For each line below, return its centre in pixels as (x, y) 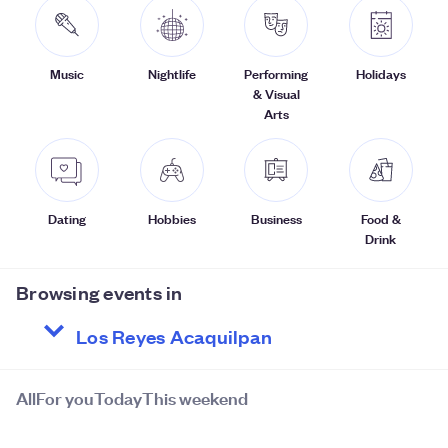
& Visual (276, 93)
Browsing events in (99, 293)
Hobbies (171, 218)
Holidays (380, 73)
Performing (276, 73)
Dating (67, 218)
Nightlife (171, 73)
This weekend (195, 398)
